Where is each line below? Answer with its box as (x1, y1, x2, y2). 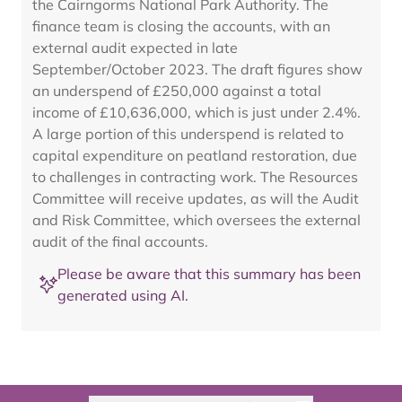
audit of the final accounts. (32, 232, 208, 250)
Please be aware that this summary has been (57, 265, 361, 283)
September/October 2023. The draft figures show (32, 60, 363, 78)
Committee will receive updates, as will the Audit (32, 189, 359, 207)
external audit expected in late (32, 39, 238, 57)
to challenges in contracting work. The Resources (32, 168, 358, 186)
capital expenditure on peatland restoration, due (32, 146, 357, 164)
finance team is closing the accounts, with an (32, 17, 330, 35)
